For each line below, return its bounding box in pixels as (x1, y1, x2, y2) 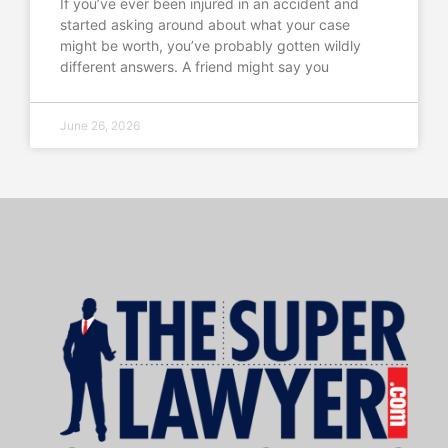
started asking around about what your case (60, 15, 350, 33)
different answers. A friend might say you (60, 57, 329, 75)
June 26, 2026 (60, 117, 140, 133)
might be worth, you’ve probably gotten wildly (60, 36, 361, 54)
